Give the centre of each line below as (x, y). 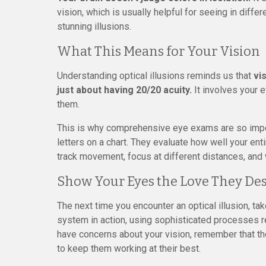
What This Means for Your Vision (159, 51)
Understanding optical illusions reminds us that (155, 76)
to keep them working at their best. (129, 248)
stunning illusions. (94, 26)
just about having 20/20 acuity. (124, 90)
